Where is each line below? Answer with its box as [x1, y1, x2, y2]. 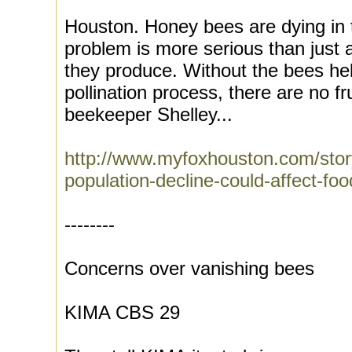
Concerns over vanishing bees [64, 258, 314, 279]
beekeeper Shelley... [64, 104, 233, 125]
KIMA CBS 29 [64, 302, 180, 323]
